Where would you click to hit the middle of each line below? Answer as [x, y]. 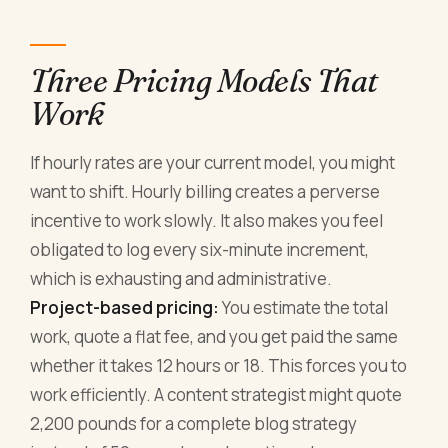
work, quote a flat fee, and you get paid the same [214, 337]
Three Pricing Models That [204, 80]
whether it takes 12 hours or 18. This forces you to [219, 366]
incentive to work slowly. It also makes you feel [207, 221]
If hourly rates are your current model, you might [213, 163]
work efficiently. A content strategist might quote [216, 395]
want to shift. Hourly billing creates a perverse [205, 192]
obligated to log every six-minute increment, [200, 250]
